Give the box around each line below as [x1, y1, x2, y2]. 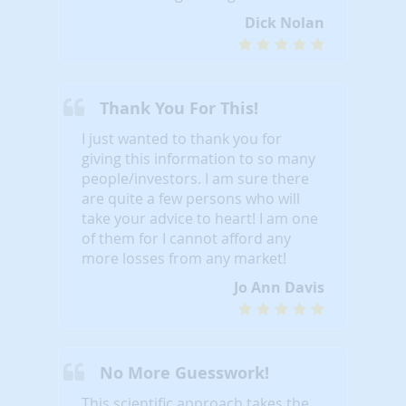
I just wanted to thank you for [82, 128, 282, 149]
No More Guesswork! [100, 361, 269, 384]
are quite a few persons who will [82, 188, 300, 208]
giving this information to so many [82, 148, 315, 169]
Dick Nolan [245, 12, 324, 33]
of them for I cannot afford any [82, 227, 291, 248]
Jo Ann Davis [234, 276, 324, 297]
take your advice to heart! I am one [82, 208, 318, 228]
